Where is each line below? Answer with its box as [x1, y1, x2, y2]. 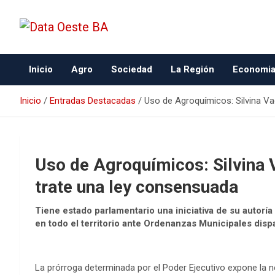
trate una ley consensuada [35, 177, 238, 197]
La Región [171, 64, 214, 75]
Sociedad [111, 64, 152, 75]
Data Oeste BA [20, 37, 179, 66]
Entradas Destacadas [50, 95, 136, 106]
